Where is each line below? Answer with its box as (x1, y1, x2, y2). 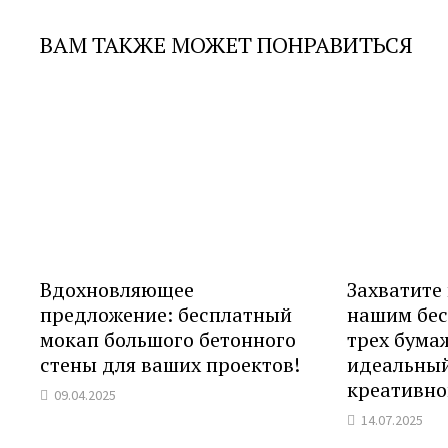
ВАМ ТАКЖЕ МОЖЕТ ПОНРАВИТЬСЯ (40, 29, 414, 59)
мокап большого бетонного (40, 326, 297, 354)
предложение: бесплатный (40, 301, 293, 329)
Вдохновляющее (40, 276, 195, 304)
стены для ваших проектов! (40, 351, 301, 379)
